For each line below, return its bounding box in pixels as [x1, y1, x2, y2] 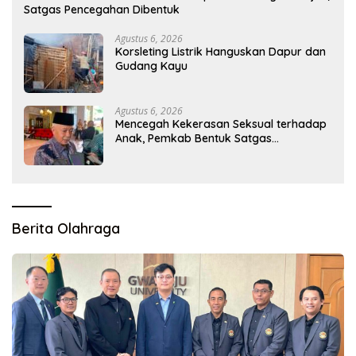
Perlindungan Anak [115, 145, 215, 160]
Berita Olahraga [12, 219, 120, 238]
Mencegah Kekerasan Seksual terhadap [115, 116, 327, 131]
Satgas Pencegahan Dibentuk [24, 2, 183, 17]
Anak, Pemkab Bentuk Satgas [115, 130, 272, 145]
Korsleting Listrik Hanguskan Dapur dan [115, 44, 326, 59]
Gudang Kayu [115, 58, 191, 73]
